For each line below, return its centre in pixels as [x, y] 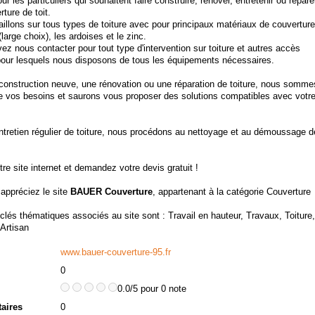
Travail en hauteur [204, 216]
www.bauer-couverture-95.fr [115, 252]
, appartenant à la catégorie [209, 192]
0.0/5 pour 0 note [152, 289]
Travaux [262, 216]
